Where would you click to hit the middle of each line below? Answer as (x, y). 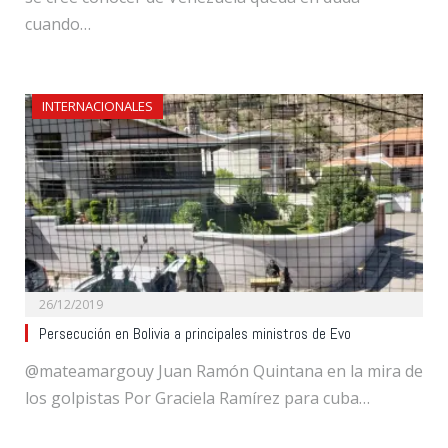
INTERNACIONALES (97, 106)
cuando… (58, 24)
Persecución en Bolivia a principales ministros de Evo (195, 334)
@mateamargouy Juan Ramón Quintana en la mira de (224, 371)
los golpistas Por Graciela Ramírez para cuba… (197, 398)
